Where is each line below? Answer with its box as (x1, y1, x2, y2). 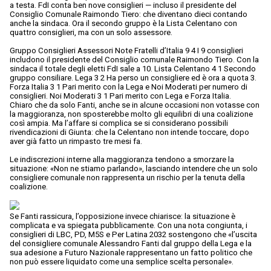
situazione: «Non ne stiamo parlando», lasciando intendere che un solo (10, 164, 258, 174)
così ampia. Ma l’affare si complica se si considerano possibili (10, 119, 228, 128)
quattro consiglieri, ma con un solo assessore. (10, 28, 174, 38)
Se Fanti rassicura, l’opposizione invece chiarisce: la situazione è (10, 212, 235, 221)
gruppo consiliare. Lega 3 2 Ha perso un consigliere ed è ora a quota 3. (10, 73, 256, 83)
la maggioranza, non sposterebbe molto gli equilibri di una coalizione (10, 109, 253, 119)
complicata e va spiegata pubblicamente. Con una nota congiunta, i (10, 221, 247, 230)
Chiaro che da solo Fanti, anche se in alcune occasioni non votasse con (10, 100, 260, 110)
